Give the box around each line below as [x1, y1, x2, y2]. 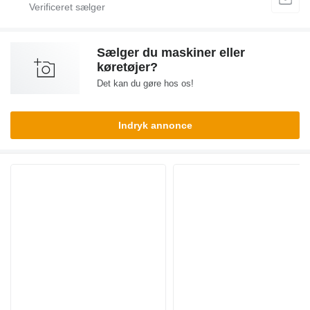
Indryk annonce [118, 120, 192, 131]
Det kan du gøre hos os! [97, 78, 194, 89]
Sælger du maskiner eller [97, 46, 245, 60]
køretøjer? [97, 60, 158, 75]
